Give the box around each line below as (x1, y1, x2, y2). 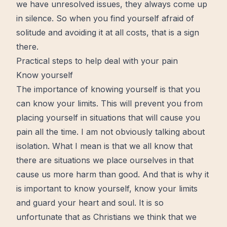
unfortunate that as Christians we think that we (16, 212, 197, 222)
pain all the (16, 127, 61, 137)
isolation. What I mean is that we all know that (16, 141, 193, 151)
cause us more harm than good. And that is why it (16, 169, 209, 179)
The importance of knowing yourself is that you (16, 84, 200, 94)
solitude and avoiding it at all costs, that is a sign (16, 27, 199, 37)
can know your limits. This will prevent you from (16, 98, 203, 108)
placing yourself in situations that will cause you (16, 112, 200, 123)
